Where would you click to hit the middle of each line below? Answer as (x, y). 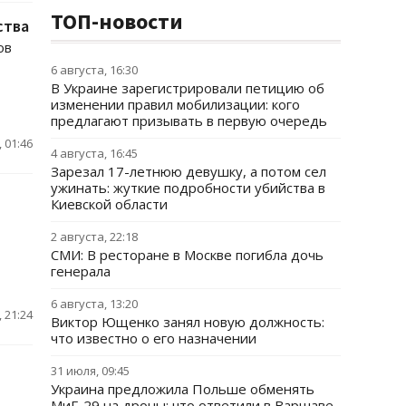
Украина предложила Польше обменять (183, 389)
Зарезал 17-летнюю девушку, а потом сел (188, 171)
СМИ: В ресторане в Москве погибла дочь (187, 255)
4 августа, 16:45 (94, 153)
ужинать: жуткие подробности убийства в (188, 188)
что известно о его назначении (154, 338)
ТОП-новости (117, 21)
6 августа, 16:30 (94, 70)
